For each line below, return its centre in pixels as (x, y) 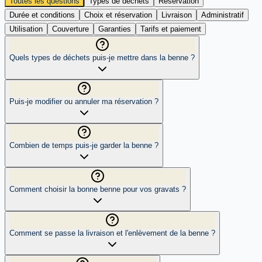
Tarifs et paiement (171, 29)
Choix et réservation (118, 15)
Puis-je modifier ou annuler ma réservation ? (84, 101)
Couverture (70, 29)
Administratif (223, 15)
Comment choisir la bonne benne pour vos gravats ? (98, 189)
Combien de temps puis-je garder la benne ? (84, 145)
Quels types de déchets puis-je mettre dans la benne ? (102, 57)
